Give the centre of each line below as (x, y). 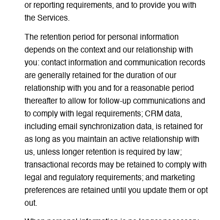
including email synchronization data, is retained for (113, 127)
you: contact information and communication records (115, 63)
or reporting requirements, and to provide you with (110, 6)
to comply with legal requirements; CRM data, (103, 114)
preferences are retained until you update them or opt (116, 191)
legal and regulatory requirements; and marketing (110, 178)
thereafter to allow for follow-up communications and (115, 101)
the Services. (47, 19)
